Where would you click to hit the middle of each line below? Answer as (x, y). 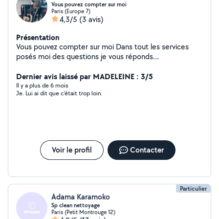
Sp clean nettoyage (76, 205)
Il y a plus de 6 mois (42, 85)
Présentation (38, 37)
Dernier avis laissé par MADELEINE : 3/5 (85, 76)
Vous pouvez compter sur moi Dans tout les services (66, 47)
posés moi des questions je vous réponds (85, 56)
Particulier (193, 188)
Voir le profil (72, 150)
